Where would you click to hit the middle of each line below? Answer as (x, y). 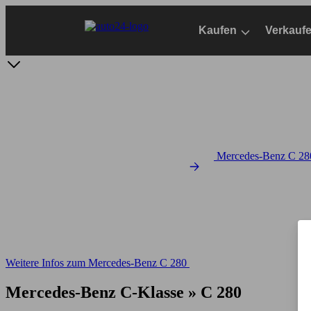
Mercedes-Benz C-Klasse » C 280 (124, 292)
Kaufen (218, 30)
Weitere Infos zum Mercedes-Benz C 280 (96, 263)
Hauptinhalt (31, 24)
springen (24, 36)
